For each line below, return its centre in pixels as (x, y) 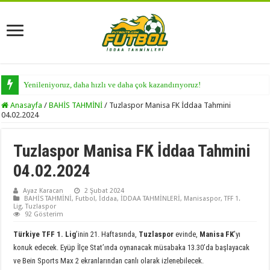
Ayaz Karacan (43, 190)
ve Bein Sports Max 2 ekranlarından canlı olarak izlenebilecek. (109, 260)
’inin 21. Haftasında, (108, 234)
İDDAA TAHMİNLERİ (151, 198)
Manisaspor (202, 198)
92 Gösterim (44, 214)
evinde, (188, 234)
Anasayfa (26, 105)
